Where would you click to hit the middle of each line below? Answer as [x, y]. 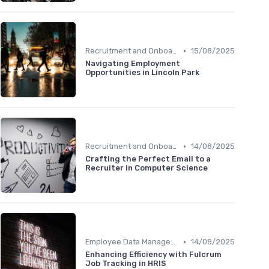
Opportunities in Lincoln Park [142, 73]
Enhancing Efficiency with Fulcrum [153, 255]
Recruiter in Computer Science [147, 168]
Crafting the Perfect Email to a [148, 159]
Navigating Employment [133, 64]
